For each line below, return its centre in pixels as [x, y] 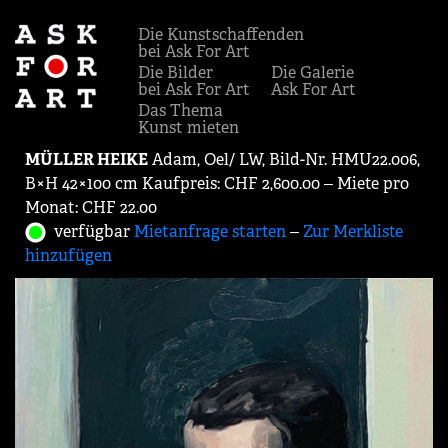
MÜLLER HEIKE [86, 159]
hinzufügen [68, 255]
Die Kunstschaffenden [221, 34]
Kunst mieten [188, 127]
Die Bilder [175, 72]
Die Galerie [312, 72]
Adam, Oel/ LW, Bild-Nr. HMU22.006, [284, 159]
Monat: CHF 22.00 [91, 207]
